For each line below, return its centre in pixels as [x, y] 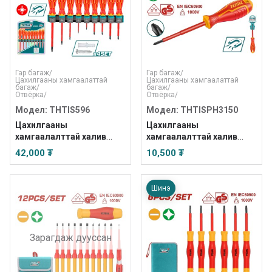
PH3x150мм [171, 148]
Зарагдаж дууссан [70, 237]
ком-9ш [32, 148]
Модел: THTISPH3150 [192, 110]
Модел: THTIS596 [53, 110]
